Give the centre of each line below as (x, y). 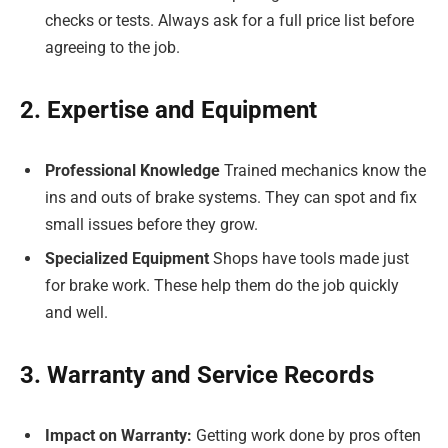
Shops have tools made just (309, 258)
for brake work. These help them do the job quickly (222, 285)
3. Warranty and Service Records (197, 375)
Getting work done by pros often (308, 435)
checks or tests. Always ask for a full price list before (229, 21)
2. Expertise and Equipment (168, 110)
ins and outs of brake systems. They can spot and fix (231, 197)
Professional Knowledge (132, 170)
